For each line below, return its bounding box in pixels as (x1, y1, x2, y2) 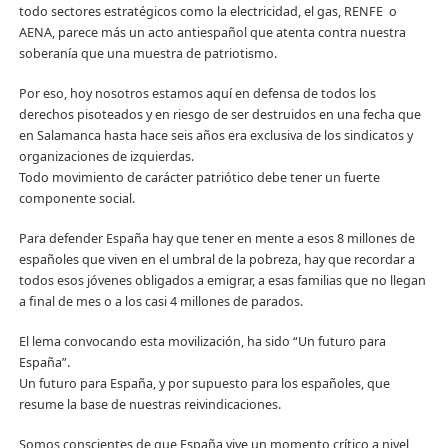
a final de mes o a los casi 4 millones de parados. (18, 293, 303, 311)
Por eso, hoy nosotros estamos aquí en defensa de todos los (18, 85, 376, 103)
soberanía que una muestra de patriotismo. (18, 45, 277, 63)
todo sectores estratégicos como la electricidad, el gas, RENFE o (18, 3, 397, 21)
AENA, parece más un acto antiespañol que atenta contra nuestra (18, 24, 406, 42)
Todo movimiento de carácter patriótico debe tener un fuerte (18, 169, 380, 187)
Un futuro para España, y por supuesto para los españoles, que (18, 374, 390, 392)
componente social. (18, 190, 135, 208)
